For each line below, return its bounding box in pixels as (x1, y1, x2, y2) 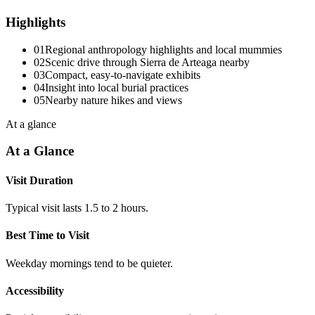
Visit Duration (6, 174, 73, 186)
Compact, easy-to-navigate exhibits (45, 68, 200, 81)
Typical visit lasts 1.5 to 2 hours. (6, 201, 148, 214)
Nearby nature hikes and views (45, 94, 182, 106)
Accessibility (6, 284, 64, 297)
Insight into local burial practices (45, 81, 188, 94)
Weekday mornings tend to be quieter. (6, 257, 173, 269)
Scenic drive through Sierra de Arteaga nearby (45, 56, 250, 68)
